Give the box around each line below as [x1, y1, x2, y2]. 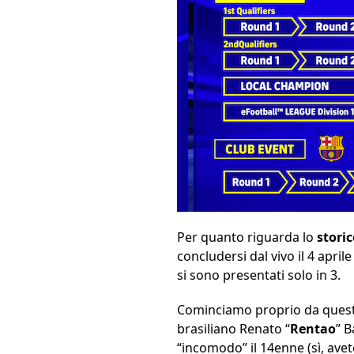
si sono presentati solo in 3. [177, 266, 341, 284]
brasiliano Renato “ [177, 320, 290, 338]
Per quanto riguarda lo [177, 228, 317, 247]
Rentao [290, 320, 336, 338]
